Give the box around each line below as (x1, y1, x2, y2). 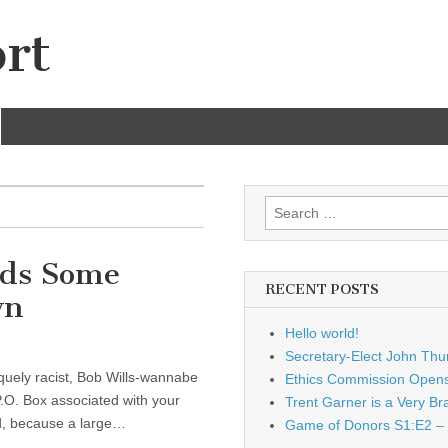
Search (264, 198, 309, 214)
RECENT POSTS (265, 281, 379, 298)
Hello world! (285, 325, 359, 341)
